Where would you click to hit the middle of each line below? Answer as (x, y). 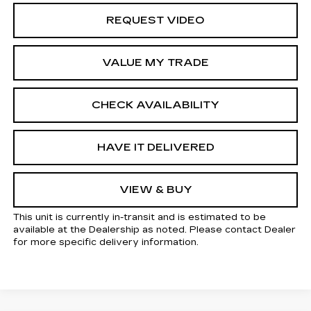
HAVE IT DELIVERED (155, 148)
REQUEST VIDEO (155, 20)
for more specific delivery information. (106, 243)
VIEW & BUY (155, 190)
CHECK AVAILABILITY (155, 105)
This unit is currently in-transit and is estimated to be (139, 218)
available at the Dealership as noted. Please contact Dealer (154, 230)
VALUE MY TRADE (155, 63)
